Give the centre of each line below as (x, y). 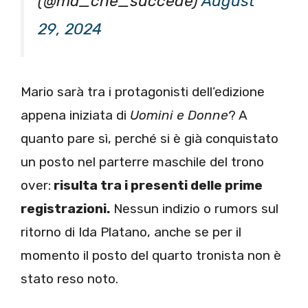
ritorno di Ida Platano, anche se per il (131, 232)
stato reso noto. (69, 278)
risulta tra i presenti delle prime (157, 185)
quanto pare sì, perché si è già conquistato (150, 138)
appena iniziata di (74, 115)
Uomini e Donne (177, 115)
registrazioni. (65, 208)
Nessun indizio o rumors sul (194, 208)
